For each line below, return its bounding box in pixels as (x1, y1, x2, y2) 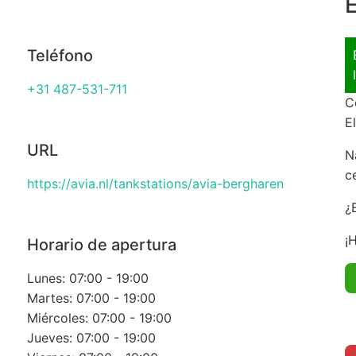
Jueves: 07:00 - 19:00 (26, 330, 156, 346)
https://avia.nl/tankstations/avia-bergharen (26, 176, 284, 192)
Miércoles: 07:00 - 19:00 (26, 310, 172, 327)
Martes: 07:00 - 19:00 (26, 290, 156, 307)
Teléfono (26, 46, 93, 66)
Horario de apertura (26, 235, 176, 255)
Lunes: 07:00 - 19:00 (26, 270, 149, 287)
